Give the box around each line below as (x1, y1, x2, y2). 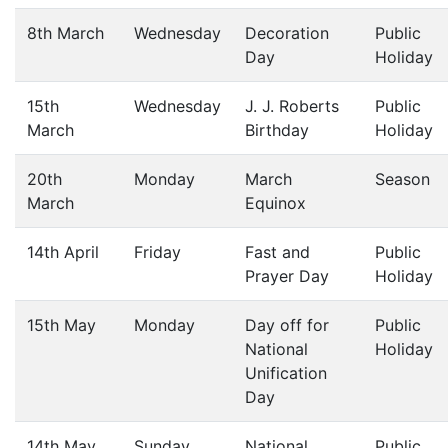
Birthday (245, 120, 309, 140)
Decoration (245, 23, 329, 43)
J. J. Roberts (245, 96, 339, 116)
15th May (27, 315, 96, 335)
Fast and (245, 242, 310, 262)
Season (375, 169, 430, 189)
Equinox (245, 193, 306, 213)
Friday (134, 242, 181, 262)
